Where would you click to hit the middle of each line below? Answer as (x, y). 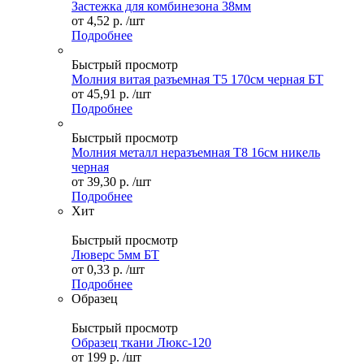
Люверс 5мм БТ (115, 254)
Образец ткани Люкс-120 (141, 342)
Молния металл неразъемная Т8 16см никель (196, 152)
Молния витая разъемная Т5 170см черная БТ (197, 79)
